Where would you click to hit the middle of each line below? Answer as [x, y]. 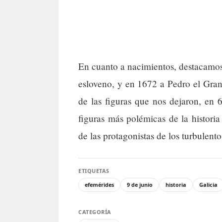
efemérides [99, 185]
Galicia [208, 185]
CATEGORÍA [95, 212]
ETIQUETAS [94, 171]
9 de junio [140, 185]
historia [176, 185]
